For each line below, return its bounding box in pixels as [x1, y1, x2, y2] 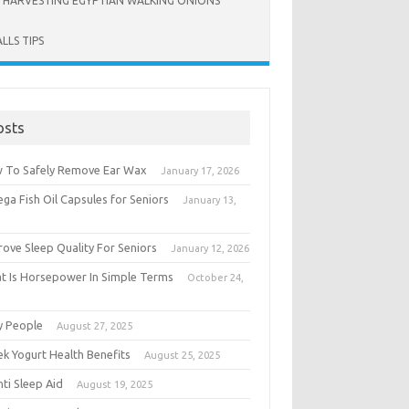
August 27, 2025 [57, 320, 133, 331]
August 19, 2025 [77, 379, 153, 390]
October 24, [187, 272, 245, 283]
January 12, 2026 [171, 243, 250, 254]
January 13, [183, 194, 237, 205]
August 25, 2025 [144, 350, 221, 361]
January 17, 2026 [161, 165, 240, 176]
